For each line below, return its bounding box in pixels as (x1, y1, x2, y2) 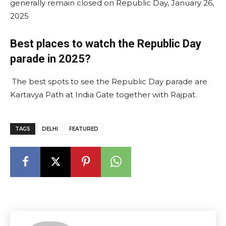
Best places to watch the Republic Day (10, 37, 201, 50)
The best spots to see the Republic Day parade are (10, 76, 207, 86)
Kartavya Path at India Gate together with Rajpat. (10, 89, 197, 99)
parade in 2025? (10, 52, 91, 65)
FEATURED (69, 125, 98, 132)
